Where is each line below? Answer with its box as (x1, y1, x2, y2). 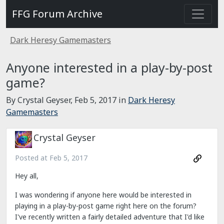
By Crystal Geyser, (6, 94, 74, 105)
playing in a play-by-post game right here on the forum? (15, 201, 196, 211)
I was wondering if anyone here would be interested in (15, 190, 191, 200)
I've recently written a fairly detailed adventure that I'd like (15, 212, 204, 222)
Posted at (15, 153, 49, 162)
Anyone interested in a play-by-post (6, 59, 212, 76)
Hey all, (15, 171, 38, 181)
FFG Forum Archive (12, 7, 102, 20)
